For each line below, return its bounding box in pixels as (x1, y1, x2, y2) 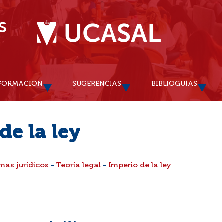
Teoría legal (56, 162, 101, 169)
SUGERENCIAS (72, 80, 121, 87)
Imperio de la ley (108, 162, 171, 169)
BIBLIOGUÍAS (151, 80, 197, 87)
